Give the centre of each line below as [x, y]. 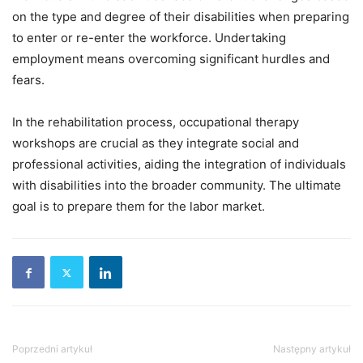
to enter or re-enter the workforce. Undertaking [149, 38]
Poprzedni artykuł [52, 349]
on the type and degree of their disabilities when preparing [181, 17]
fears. [28, 80]
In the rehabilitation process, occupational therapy [156, 122]
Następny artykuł [312, 349]
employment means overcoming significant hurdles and [171, 59]
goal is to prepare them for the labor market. [139, 207]
